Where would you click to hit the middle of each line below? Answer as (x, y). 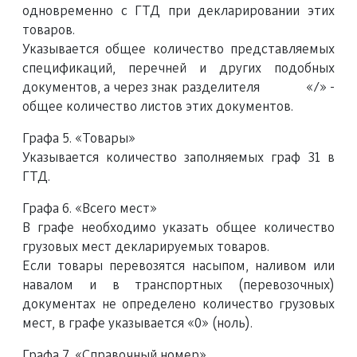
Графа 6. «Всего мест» (90, 209)
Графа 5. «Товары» (79, 139)
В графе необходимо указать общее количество (178, 228)
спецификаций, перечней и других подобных (178, 69)
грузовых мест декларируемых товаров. (146, 247)
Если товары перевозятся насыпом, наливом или (178, 266)
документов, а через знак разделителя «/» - (178, 88)
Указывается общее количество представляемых (178, 49)
